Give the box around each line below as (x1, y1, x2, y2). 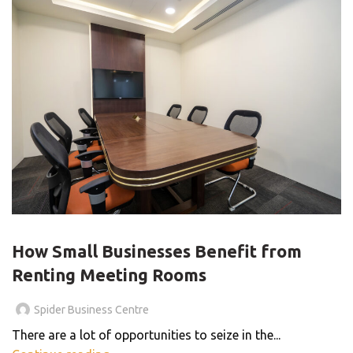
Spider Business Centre (34, 303, 149, 316)
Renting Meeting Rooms (12, 264, 206, 284)
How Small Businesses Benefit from (12, 240, 302, 261)
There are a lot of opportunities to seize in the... (12, 327, 281, 342)
